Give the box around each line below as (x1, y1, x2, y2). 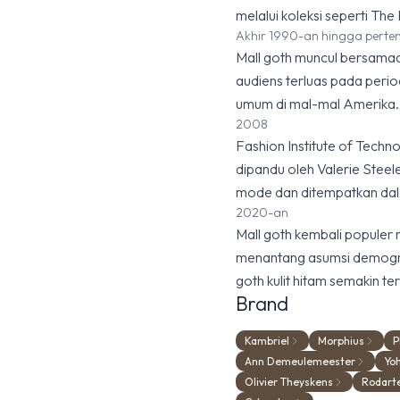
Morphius (318, 334, 364, 347)
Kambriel (245, 334, 289, 347)
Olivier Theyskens (245, 375, 333, 388)
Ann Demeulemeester (245, 354, 355, 368)
